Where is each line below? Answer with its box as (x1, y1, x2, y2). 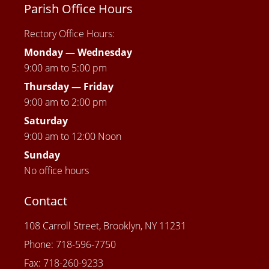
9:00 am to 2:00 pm (24, 95, 107, 109)
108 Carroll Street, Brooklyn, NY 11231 (24, 219, 186, 233)
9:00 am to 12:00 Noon (24, 130, 121, 144)
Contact (24, 193, 67, 210)
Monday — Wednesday (24, 46, 132, 59)
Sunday (24, 148, 60, 162)
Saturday (24, 114, 68, 128)
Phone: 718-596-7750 (24, 238, 116, 252)
